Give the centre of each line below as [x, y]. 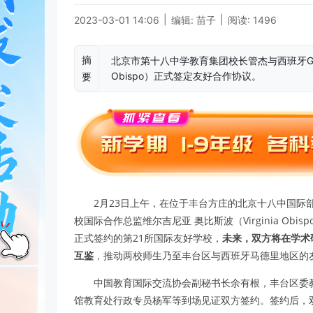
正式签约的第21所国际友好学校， [148, 238]
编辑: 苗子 [194, 20]
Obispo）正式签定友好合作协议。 [186, 76]
